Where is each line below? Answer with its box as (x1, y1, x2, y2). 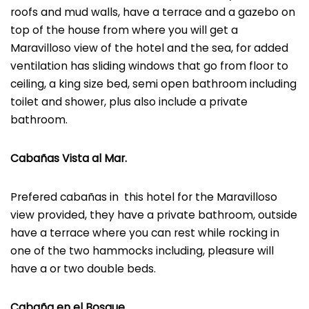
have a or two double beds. (10, 261, 156, 276)
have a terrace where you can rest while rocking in (10, 225, 279, 240)
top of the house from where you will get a (10, 22, 238, 37)
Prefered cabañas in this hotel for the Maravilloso (10, 189, 277, 204)
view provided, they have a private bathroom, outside (10, 207, 297, 222)
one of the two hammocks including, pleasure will (10, 243, 274, 258)
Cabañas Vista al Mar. (10, 150, 130, 166)
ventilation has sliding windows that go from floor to (10, 58, 288, 73)
